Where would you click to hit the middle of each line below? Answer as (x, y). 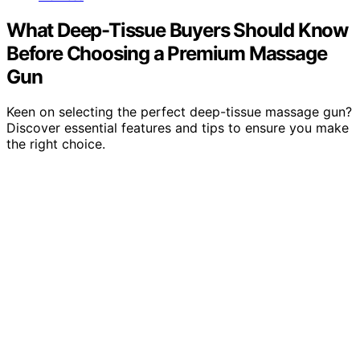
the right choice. (56, 144)
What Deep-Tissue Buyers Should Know (177, 30)
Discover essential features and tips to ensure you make (178, 128)
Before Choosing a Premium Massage (167, 53)
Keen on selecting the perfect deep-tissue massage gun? (179, 112)
